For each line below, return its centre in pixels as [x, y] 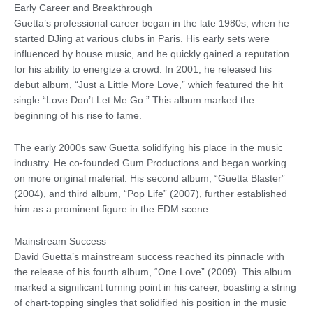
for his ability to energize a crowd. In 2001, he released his [143, 69]
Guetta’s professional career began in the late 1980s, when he [152, 23]
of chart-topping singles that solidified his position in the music [150, 303]
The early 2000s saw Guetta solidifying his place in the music [148, 147]
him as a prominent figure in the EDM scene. [112, 209]
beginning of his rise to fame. [78, 115]
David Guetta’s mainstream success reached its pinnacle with [149, 256]
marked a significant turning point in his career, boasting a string [155, 287]
